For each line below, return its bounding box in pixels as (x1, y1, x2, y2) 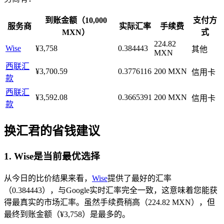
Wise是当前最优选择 (14, 150, 100, 161)
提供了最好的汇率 (107, 173, 171, 182)
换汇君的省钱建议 (4, 124, 100, 137)
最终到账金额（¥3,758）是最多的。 (4, 209, 130, 218)
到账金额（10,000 (44, 16, 107, 25)
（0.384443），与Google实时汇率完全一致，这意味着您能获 (4, 185, 217, 194)
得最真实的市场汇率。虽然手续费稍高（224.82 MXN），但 (4, 197, 215, 206)
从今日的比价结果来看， (4, 173, 92, 182)
